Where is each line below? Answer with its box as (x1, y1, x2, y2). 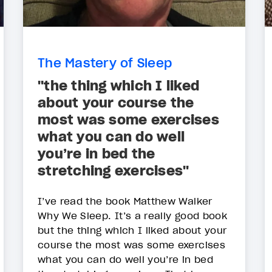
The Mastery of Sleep (38, 55, 172, 71)
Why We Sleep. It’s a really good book (38, 209, 227, 222)
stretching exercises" (38, 162, 189, 180)
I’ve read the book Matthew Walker (38, 195, 212, 208)
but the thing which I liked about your (38, 224, 227, 237)
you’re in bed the (38, 145, 155, 163)
